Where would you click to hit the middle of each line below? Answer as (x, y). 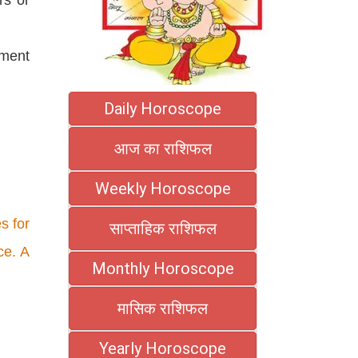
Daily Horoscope (163, 108)
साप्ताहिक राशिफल (163, 228)
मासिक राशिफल (163, 308)
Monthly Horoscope (163, 268)
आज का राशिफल (163, 148)
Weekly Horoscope (163, 188)
